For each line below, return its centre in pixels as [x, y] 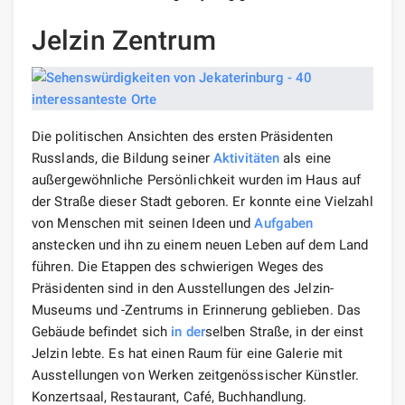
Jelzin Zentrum [124, 40]
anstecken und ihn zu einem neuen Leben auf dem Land [200, 245]
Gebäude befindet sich [102, 331]
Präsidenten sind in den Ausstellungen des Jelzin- [183, 288]
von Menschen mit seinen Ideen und [143, 223]
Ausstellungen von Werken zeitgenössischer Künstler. [196, 375]
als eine [306, 158]
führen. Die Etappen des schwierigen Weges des [178, 266]
